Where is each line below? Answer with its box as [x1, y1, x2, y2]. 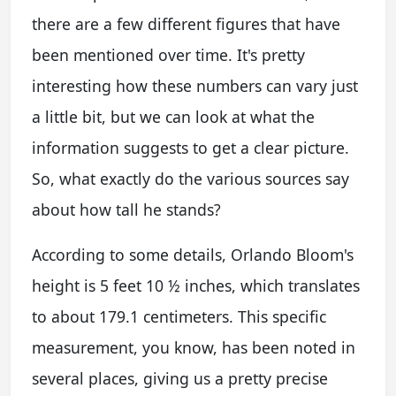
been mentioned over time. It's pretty [32, 43, 305, 65]
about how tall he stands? [32, 198, 221, 220]
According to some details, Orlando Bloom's [32, 243, 354, 265]
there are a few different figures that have [32, 12, 340, 34]
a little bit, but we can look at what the [32, 105, 315, 127]
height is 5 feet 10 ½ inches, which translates [32, 274, 360, 296]
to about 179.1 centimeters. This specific [32, 305, 326, 327]
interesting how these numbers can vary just [32, 74, 358, 96]
